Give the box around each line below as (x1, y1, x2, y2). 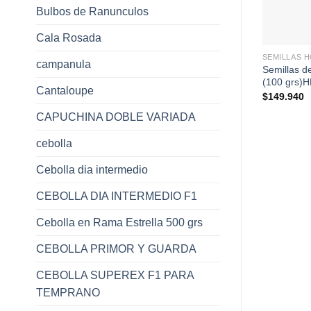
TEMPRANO (36, 286, 100, 299)
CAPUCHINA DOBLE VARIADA (36, 110, 196, 123)
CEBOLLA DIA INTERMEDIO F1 (36, 190, 197, 202)
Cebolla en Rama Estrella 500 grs (36, 216, 203, 228)
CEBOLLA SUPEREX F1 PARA (36, 269, 194, 281)
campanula (36, 58, 91, 70)
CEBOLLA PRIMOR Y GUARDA (36, 242, 196, 255)
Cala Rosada (36, 31, 101, 44)
